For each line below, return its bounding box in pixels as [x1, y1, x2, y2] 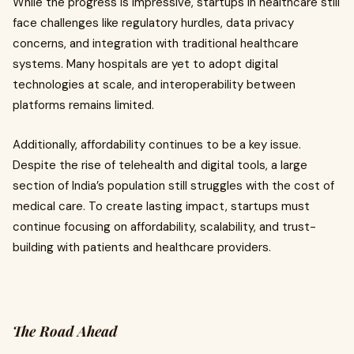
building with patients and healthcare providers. [13, 239, 271, 255]
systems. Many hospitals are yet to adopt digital [13, 56, 278, 72]
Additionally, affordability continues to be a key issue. [13, 137, 301, 153]
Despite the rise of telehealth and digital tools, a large [13, 157, 307, 173]
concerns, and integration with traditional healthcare [13, 36, 299, 51]
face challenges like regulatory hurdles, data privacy [13, 15, 294, 31]
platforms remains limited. [13, 97, 154, 113]
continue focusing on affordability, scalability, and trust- [13, 219, 316, 235]
